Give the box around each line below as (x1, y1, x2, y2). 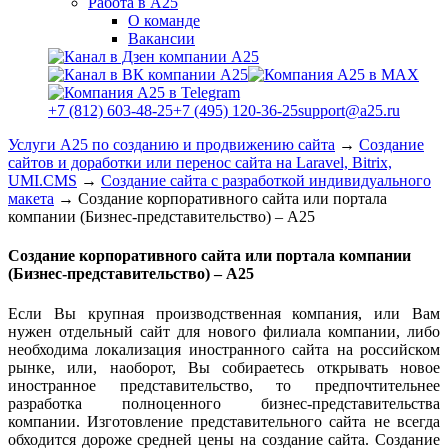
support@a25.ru (298, 102, 400, 119)
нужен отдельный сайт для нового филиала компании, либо (8, 322, 440, 340)
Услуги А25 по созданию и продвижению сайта (8, 136, 335, 153)
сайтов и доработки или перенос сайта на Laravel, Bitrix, (8, 154, 392, 171)
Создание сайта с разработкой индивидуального (101, 172, 431, 189)
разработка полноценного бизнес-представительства (8, 394, 440, 412)
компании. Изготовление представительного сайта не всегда (8, 412, 440, 430)
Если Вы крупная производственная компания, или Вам (8, 304, 440, 322)
